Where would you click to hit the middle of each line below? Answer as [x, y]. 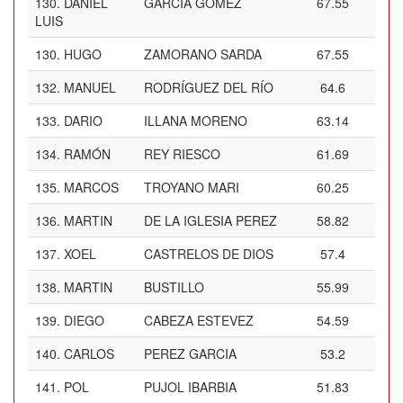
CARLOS [89, 354]
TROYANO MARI [192, 187]
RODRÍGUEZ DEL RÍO [209, 87]
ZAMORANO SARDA [203, 54]
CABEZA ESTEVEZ [199, 320]
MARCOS [91, 187]
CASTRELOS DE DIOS [209, 254]
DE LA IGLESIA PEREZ [210, 220]
